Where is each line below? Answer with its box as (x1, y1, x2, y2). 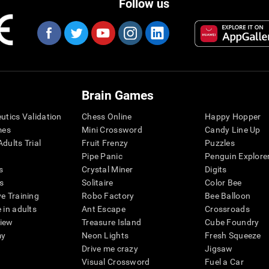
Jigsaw (205, 244, 233, 253)
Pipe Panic (82, 151, 122, 161)
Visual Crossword (82, 257, 150, 267)
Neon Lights (82, 231, 129, 240)
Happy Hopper (205, 112, 261, 121)
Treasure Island (82, 217, 142, 227)
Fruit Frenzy (82, 138, 128, 148)
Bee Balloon (205, 191, 251, 201)
